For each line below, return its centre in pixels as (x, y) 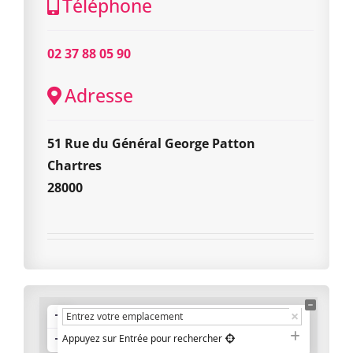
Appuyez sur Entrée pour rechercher (142, 338)
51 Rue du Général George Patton (151, 143)
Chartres (74, 165)
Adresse (99, 95)
